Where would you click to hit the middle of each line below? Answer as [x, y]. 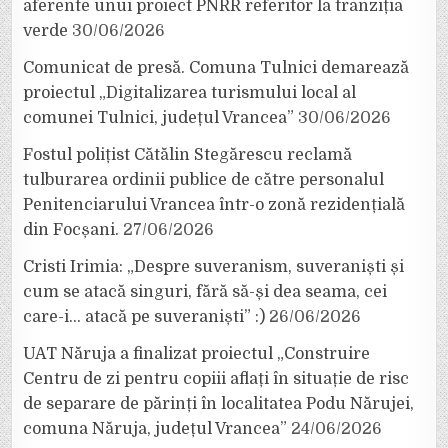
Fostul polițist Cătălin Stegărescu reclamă [188, 154]
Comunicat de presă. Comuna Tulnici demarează [216, 67]
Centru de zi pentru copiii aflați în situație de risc [216, 378]
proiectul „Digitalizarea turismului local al [190, 92]
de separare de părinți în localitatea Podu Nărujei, [219, 403]
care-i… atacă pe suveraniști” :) [144, 316]
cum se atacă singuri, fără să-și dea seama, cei [205, 291]
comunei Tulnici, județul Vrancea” [159, 117]
